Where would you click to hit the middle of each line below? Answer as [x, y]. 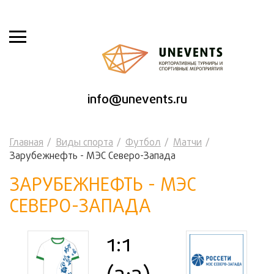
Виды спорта [84, 143]
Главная [26, 143]
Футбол [143, 143]
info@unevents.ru [137, 100]
